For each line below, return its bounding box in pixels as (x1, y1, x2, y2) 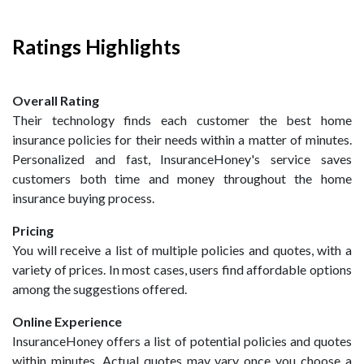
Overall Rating (12, 93, 99, 108)
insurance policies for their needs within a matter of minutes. (12, 132, 352, 147)
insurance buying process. (12, 190, 154, 206)
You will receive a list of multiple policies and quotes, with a (12, 242, 352, 258)
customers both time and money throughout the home (12, 171, 352, 186)
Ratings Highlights (12, 34, 180, 58)
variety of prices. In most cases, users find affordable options (12, 262, 352, 277)
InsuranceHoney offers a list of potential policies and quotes (12, 333, 352, 349)
